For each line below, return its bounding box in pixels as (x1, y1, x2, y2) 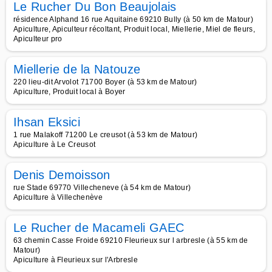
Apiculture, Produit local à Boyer (13, 87, 126, 96)
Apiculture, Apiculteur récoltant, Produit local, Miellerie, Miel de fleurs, (13, 25, 256, 33)
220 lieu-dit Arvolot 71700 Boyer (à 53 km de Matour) (13, 78, 197, 86)
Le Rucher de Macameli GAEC (13, 221, 185, 234)
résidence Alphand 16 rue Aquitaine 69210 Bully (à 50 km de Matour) (13, 15, 254, 24)
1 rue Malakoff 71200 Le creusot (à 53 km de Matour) (13, 131, 198, 139)
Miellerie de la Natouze (13, 63, 141, 76)
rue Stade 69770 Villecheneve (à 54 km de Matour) (13, 183, 191, 192)
